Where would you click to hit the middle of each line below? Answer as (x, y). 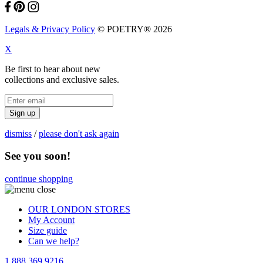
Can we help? (54, 241)
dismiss (18, 133)
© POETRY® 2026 (134, 29)
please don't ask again (79, 133)
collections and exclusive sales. (62, 79)
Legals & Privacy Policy (50, 29)
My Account (51, 220)
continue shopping (39, 178)
